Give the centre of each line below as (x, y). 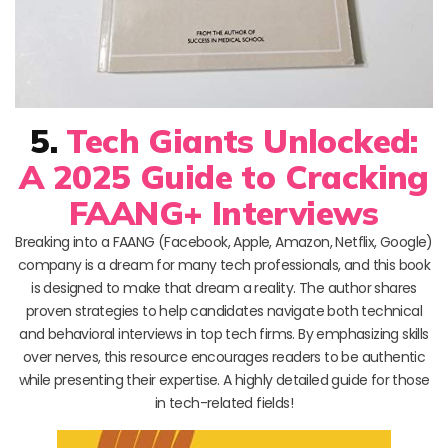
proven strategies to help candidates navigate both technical (224, 310)
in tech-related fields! (224, 402)
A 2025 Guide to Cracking (224, 176)
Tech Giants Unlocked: (242, 140)
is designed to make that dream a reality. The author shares (224, 287)
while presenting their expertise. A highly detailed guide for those (224, 379)
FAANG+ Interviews (224, 212)
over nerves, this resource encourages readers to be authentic (224, 356)
